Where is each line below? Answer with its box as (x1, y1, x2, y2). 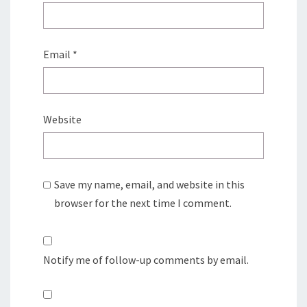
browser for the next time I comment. (54, 195, 232, 210)
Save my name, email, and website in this (54, 177, 245, 191)
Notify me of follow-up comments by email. (43, 252, 249, 267)
